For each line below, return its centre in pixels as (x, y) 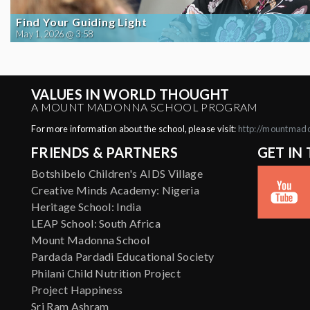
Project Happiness (77, 289)
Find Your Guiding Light (82, 21)
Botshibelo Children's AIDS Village (117, 173)
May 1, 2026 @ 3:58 (55, 34)
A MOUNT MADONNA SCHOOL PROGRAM (145, 107)
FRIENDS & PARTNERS (105, 152)
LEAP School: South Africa (96, 223)
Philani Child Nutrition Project (106, 273)
